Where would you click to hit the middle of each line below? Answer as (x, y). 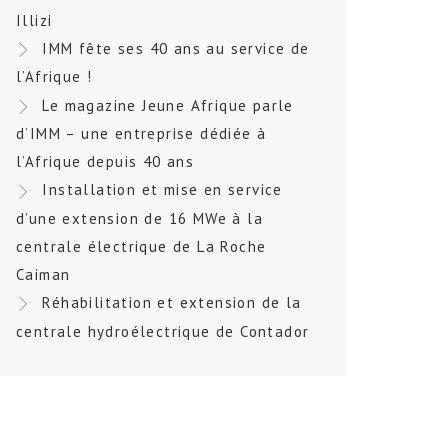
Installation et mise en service (162, 190)
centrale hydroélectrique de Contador (163, 331)
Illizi (34, 20)
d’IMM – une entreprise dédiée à (141, 134)
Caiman (43, 274)
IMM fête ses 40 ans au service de (176, 48)
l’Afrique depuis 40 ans (105, 162)
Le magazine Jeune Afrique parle (168, 105)
